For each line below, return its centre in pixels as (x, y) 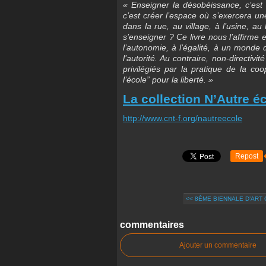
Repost (247, 156)
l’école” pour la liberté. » (168, 80)
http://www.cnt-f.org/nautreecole (183, 118)
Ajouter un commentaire (218, 246)
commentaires (152, 225)
